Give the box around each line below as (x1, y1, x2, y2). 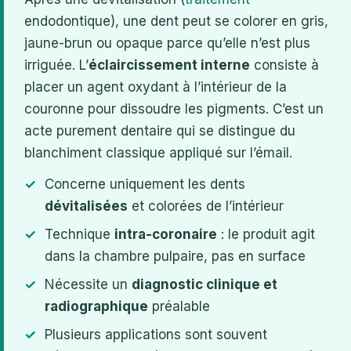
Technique (45, 226, 114, 242)
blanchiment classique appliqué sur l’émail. (24, 144, 292, 161)
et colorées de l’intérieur (128, 197, 284, 214)
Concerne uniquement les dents (45, 175, 245, 192)
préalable (148, 298, 210, 314)
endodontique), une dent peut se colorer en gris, (24, 13, 328, 29)
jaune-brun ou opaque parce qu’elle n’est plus (24, 34, 310, 51)
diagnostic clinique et (132, 276, 277, 292)
